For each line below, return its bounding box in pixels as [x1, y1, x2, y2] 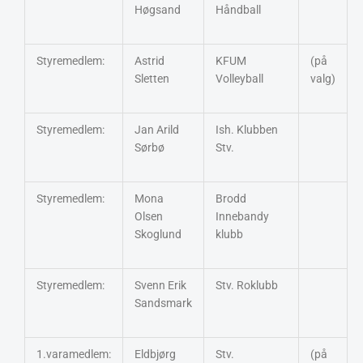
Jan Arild [134, 122, 179, 136]
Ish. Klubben [215, 122, 278, 136]
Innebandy [215, 209, 269, 223]
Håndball [215, 2, 261, 16]
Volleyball [215, 71, 263, 85]
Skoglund [134, 227, 184, 241]
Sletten [134, 71, 169, 85]
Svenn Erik [134, 278, 186, 292]
